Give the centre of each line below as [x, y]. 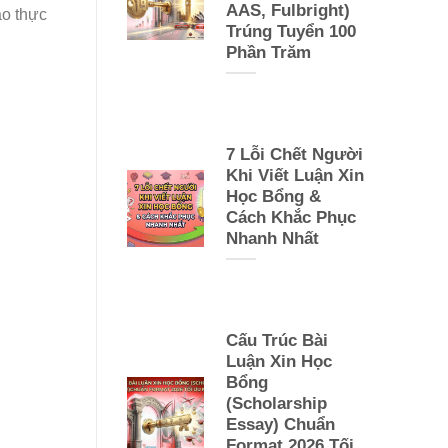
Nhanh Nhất [272, 238]
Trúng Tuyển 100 [290, 31]
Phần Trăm [268, 52]
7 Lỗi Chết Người [294, 154]
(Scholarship [276, 403]
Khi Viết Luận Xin [294, 175]
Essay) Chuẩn [280, 424]
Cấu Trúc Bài [276, 340]
